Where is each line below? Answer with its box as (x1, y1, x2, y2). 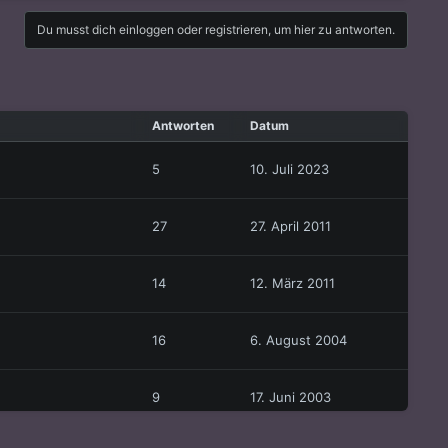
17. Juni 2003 (250, 389, 331, 406)
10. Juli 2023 (250, 161, 329, 178)
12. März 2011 (250, 275, 335, 292)
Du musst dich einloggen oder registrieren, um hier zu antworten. (37, 22, 395, 38)
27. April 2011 (250, 218, 331, 235)
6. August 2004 (250, 332, 347, 349)
